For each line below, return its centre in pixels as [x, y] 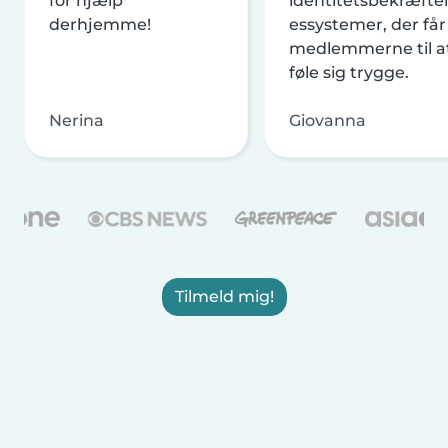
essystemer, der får [367, 24]
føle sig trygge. [349, 72]
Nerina [76, 120]
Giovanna [327, 120]
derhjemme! [100, 24]
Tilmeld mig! [224, 296]
